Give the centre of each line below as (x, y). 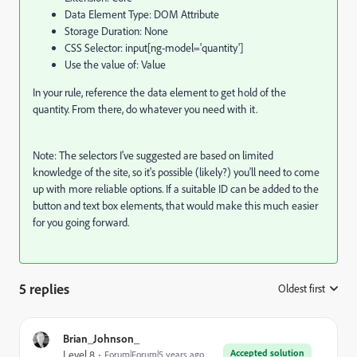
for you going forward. (81, 222)
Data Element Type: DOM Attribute (142, 14)
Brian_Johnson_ (101, 338)
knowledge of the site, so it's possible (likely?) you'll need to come (176, 172)
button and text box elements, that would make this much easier (175, 206)
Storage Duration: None (116, 31)
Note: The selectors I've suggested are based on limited (153, 155)
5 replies (44, 288)
